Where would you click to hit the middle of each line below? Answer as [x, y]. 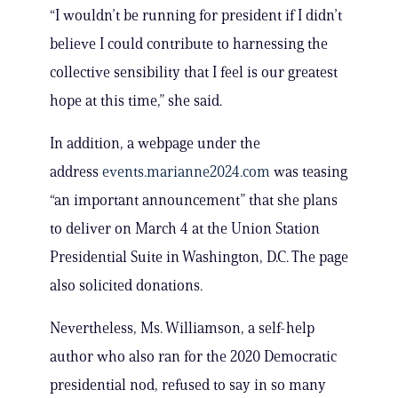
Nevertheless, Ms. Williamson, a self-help [182, 328]
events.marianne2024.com [186, 172]
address [76, 172]
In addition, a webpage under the [155, 143]
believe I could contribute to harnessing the [189, 44]
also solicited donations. [126, 286]
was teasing [309, 172]
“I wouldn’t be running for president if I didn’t [196, 16]
